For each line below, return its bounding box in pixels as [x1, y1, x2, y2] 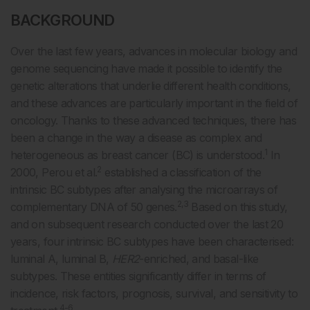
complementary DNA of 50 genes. [10, 199, 177, 214]
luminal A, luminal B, [10, 251, 112, 266]
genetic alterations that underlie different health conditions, [10, 78, 291, 93]
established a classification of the [101, 165, 262, 179]
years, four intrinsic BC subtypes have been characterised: [10, 234, 293, 248]
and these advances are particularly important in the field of [10, 95, 298, 110]
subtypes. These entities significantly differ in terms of [10, 268, 266, 283]
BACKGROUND [10, 10, 115, 29]
